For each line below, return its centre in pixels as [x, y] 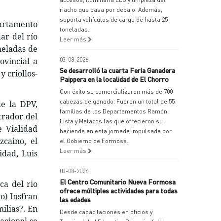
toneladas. [74, 29]
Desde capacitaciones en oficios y [106, 212]
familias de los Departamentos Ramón [113, 111]
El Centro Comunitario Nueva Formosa [118, 182]
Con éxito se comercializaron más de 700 [116, 92]
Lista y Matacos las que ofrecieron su [111, 121]
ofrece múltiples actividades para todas [119, 190]
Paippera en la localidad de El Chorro [114, 79]
